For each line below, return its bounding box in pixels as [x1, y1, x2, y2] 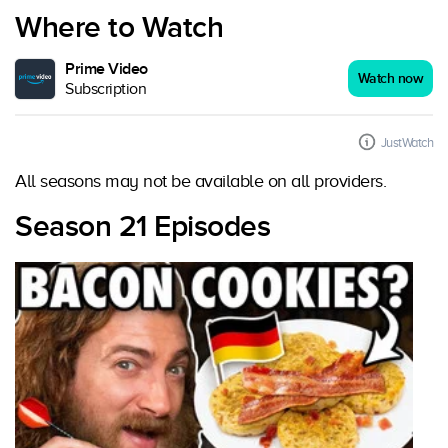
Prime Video [65, 59, 148, 79]
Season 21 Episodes [15, 209, 270, 245]
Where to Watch [15, 10, 223, 46]
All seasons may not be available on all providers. [15, 171, 386, 191]
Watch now [357, 70, 423, 87]
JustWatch [380, 135, 433, 150]
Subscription [65, 80, 146, 98]
